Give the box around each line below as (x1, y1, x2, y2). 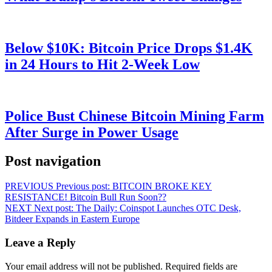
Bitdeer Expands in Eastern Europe (5, 214, 140, 225)
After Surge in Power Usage (5, 124, 178, 140)
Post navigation (5, 152, 101, 169)
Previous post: (56, 181, 110, 192)
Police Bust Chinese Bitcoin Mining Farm (5, 107, 264, 124)
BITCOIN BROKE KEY (112, 181, 212, 192)
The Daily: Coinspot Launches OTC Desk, (76, 203, 241, 214)
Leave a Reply (5, 236, 76, 250)
